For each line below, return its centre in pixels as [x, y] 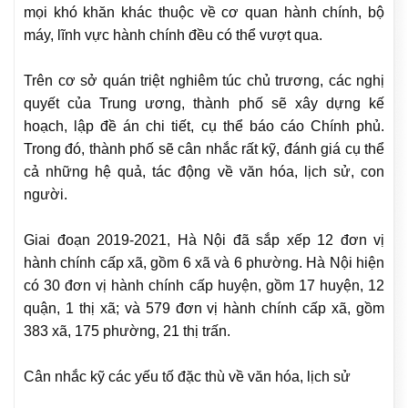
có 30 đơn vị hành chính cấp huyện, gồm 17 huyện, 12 [204, 286]
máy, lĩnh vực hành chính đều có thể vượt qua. [173, 36]
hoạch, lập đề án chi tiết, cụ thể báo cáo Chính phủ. [204, 127]
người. [46, 195]
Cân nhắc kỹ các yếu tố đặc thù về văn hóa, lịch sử [187, 377]
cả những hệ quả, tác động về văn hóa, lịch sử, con [204, 172]
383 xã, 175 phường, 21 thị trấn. [127, 331]
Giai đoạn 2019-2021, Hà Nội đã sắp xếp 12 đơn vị [204, 240]
